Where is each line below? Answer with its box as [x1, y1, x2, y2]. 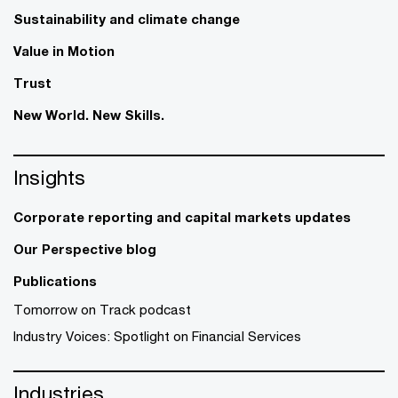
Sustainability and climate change [13, 10, 240, 27]
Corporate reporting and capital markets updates [13, 208, 351, 225]
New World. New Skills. [13, 106, 164, 123]
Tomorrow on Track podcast [13, 300, 191, 317]
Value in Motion [13, 42, 115, 59]
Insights [13, 164, 85, 189]
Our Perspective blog [13, 240, 156, 257]
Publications [13, 272, 97, 289]
